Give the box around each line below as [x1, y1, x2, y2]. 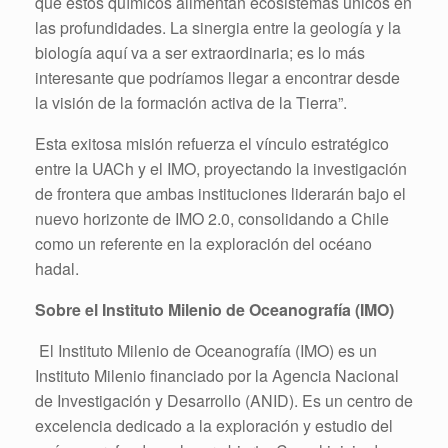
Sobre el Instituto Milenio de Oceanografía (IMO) [35, 298, 394, 321]
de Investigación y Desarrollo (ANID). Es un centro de [35, 389, 413, 412]
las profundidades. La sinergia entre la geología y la [35, 16, 401, 39]
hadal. [35, 257, 79, 280]
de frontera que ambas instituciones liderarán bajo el [35, 182, 406, 205]
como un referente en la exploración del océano [35, 232, 372, 255]
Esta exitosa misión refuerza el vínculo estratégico [35, 132, 389, 155]
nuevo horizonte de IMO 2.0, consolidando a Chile [35, 207, 389, 230]
